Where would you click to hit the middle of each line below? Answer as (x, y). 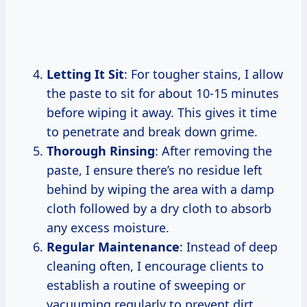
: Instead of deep (229, 246)
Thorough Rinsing (101, 150)
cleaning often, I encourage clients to (155, 266)
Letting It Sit (85, 74)
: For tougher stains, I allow (204, 74)
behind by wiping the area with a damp (160, 189)
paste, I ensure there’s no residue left (155, 170)
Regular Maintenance (113, 246)
